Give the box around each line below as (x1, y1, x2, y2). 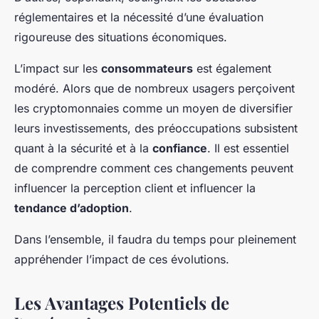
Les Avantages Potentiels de (14, 291, 229, 315)
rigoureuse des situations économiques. (14, 30, 227, 45)
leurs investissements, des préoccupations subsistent (14, 121, 298, 136)
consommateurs (101, 61, 193, 76)
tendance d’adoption (14, 201, 129, 216)
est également (193, 61, 271, 76)
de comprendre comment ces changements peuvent (14, 161, 293, 176)
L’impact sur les (14, 61, 101, 76)
